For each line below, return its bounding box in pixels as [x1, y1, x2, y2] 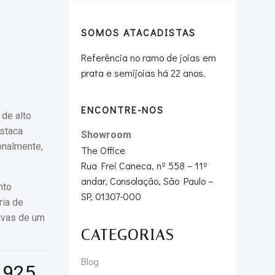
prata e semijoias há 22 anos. [81, 66, 206, 79]
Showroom [81, 129, 131, 141]
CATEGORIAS [81, 227, 174, 244]
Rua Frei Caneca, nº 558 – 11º [81, 159, 207, 172]
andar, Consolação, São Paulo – [81, 174, 213, 187]
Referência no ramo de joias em [81, 51, 216, 64]
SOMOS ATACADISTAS [81, 26, 196, 39]
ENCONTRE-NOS [81, 103, 164, 116]
